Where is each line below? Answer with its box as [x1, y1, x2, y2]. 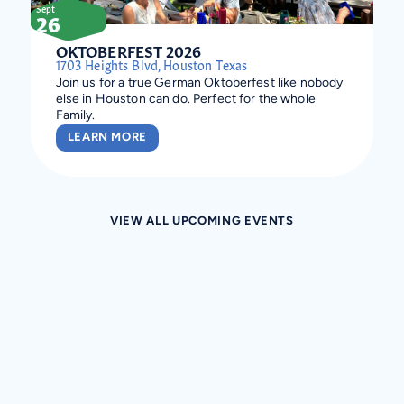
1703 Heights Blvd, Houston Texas [55, 55, 248, 74]
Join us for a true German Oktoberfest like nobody [55, 77, 344, 91]
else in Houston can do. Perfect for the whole [55, 93, 316, 107]
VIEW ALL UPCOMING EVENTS [110, 216, 294, 228]
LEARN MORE [67, 132, 148, 144]
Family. [55, 109, 96, 124]
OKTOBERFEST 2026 [55, 40, 202, 61]
